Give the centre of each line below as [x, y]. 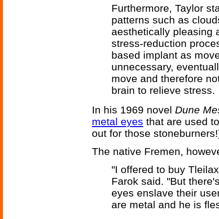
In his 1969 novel [133, 110]
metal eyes [118, 122]
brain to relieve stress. [163, 90]
